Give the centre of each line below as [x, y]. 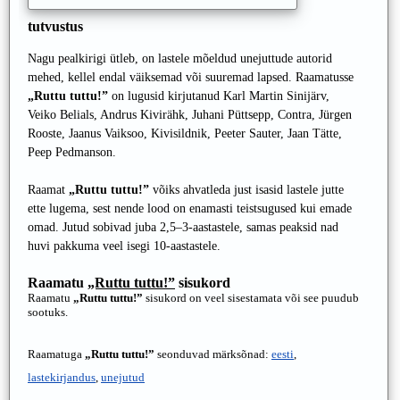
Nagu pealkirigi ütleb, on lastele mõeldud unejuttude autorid [180, 58]
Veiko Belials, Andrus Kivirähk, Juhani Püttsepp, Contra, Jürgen [190, 115]
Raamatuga [56, 354]
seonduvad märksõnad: [213, 354]
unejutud [123, 377]
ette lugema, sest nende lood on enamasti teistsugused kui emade [190, 208]
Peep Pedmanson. [72, 152]
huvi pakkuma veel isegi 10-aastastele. [124, 246]
